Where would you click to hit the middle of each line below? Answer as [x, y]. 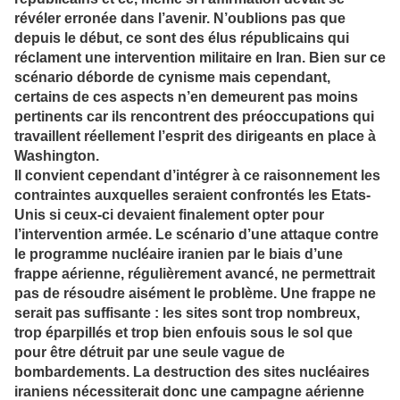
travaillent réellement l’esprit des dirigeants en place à [195, 137]
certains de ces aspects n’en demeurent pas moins [186, 97]
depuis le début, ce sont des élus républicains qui [182, 38]
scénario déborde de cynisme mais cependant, [172, 78]
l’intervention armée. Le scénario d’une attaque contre [196, 235]
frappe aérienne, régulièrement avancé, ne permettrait [195, 274]
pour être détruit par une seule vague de [150, 353]
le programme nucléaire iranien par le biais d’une [179, 254]
